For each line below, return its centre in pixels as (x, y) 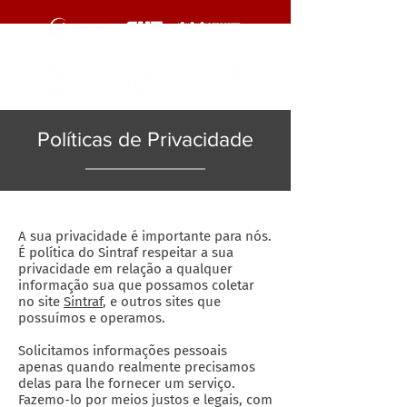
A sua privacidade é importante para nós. (145, 236)
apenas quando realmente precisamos (137, 367)
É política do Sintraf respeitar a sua (126, 253)
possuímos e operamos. (92, 318)
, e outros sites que (162, 302)
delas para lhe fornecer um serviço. (127, 383)
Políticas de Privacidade (145, 139)
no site (41, 302)
